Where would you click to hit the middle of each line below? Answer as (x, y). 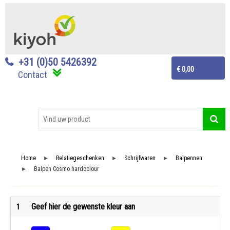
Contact (32, 75)
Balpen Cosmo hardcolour (66, 169)
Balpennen (189, 158)
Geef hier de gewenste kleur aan (83, 207)
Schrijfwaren (140, 158)
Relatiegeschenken (80, 158)
